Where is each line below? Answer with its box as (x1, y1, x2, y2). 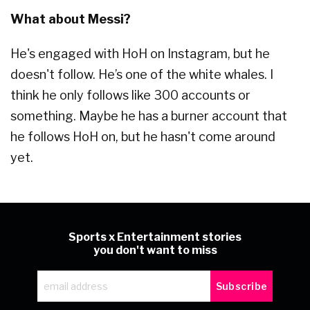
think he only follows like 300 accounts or (10, 88, 250, 103)
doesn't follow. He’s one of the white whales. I (10, 67, 273, 82)
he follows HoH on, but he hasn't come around (10, 129, 275, 145)
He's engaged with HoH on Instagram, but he (10, 46, 270, 62)
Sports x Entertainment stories (69, 230, 241, 244)
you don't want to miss (93, 244, 217, 257)
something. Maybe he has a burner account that (10, 109, 287, 124)
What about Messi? (10, 12, 131, 27)
